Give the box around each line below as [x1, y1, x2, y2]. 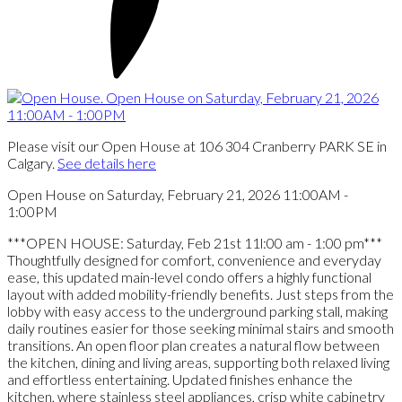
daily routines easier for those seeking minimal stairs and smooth [7, 319, 394, 336]
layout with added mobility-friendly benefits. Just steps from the [7, 284, 394, 302]
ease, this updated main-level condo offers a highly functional [7, 267, 371, 285]
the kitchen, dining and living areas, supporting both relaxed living [7, 353, 389, 371]
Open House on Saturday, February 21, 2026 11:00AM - [7, 185, 348, 203]
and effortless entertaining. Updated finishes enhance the [7, 370, 353, 388]
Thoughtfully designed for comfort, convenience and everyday [7, 250, 381, 268]
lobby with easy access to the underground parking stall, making [7, 301, 388, 319]
